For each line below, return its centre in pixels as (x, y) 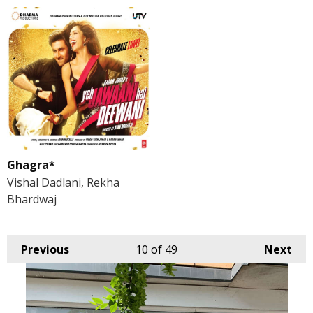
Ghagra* (31, 165)
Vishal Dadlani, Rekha (63, 182)
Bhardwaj (32, 199)
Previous (45, 249)
